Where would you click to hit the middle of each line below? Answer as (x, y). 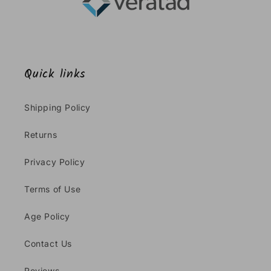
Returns (41, 134)
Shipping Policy (57, 107)
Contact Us (48, 243)
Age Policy (47, 216)
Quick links (55, 74)
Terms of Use (53, 189)
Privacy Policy (55, 162)
